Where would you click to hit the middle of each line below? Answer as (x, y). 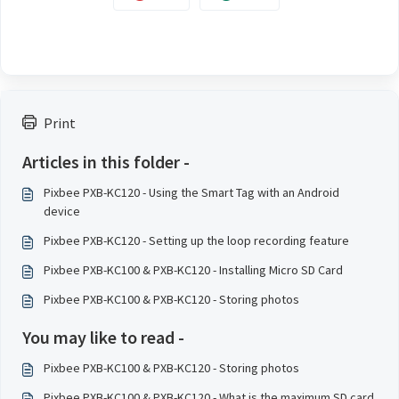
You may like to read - (103, 337)
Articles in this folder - (106, 161)
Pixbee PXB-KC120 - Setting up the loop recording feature (196, 240)
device (62, 211)
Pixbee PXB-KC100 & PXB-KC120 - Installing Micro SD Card (193, 269)
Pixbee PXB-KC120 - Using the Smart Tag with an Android (191, 192)
